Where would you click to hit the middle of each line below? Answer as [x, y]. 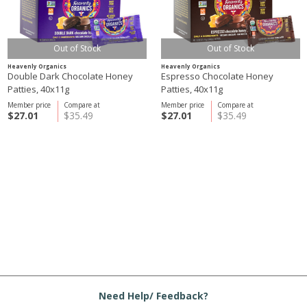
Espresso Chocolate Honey [217, 76]
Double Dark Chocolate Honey [70, 76]
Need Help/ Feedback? [153, 296]
